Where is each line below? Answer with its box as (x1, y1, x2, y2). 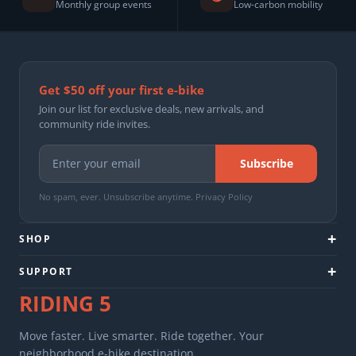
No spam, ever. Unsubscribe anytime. (39, 191, 195, 203)
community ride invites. (39, 117, 150, 132)
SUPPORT (19, 265, 73, 279)
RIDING (19, 289, 94, 319)
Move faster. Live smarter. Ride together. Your (19, 328, 264, 344)
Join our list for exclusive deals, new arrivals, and (39, 102, 264, 117)
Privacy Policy (195, 191, 253, 203)
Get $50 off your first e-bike (39, 82, 204, 99)
